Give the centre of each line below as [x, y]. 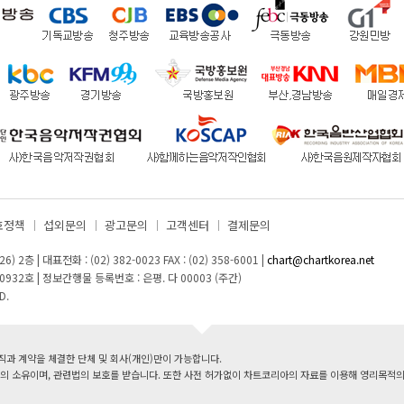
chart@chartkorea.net [321, 259]
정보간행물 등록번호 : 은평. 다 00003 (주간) [141, 277]
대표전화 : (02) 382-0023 [101, 259]
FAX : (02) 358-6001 [211, 259]
